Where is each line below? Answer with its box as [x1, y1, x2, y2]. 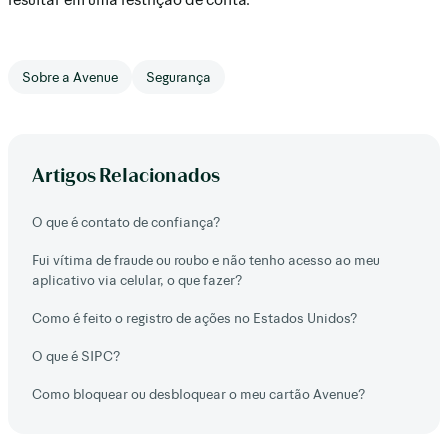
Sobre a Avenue [22, 68, 118, 85]
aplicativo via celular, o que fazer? [32, 271, 242, 288]
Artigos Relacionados [32, 162, 220, 186]
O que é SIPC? [32, 347, 120, 364]
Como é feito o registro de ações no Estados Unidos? [32, 309, 357, 326]
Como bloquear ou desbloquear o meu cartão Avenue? [32, 385, 365, 402]
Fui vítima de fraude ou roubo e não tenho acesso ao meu [32, 251, 380, 268]
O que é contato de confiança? [32, 213, 220, 230]
